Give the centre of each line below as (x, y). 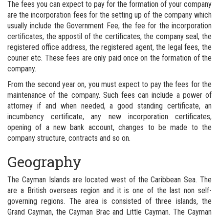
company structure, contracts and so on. (69, 138)
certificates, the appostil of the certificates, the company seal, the (109, 36)
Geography (44, 161)
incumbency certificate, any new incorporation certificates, (109, 116)
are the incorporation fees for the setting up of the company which (109, 15)
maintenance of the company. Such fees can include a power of (109, 95)
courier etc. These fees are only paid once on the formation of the (109, 58)
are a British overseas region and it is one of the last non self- (109, 190)
